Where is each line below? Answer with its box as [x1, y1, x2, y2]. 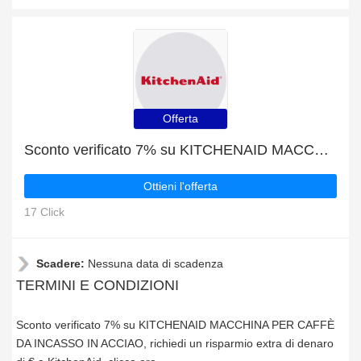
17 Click [24, 205, 64, 218]
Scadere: [36, 257, 88, 270]
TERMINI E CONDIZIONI [16, 277, 179, 293]
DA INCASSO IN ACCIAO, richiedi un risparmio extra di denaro [16, 337, 334, 350]
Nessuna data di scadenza [88, 257, 223, 270]
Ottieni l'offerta [143, 180, 218, 193]
